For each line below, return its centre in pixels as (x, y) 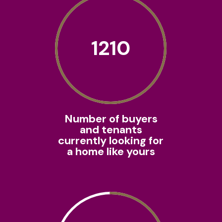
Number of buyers (111, 119)
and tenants (111, 130)
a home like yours (111, 152)
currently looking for (111, 141)
